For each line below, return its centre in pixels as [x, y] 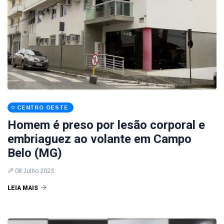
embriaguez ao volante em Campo [99, 139]
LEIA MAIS [23, 188]
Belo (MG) [35, 153]
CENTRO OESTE [43, 107]
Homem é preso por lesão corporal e [106, 125]
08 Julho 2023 [34, 171]
